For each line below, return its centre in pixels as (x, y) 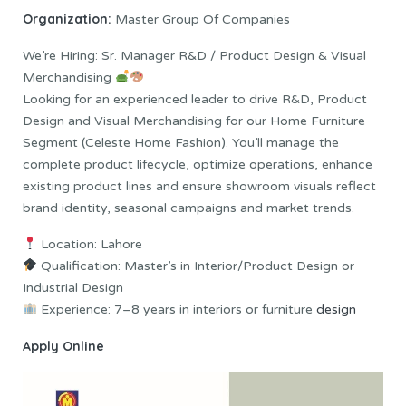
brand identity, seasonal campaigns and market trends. (188, 208)
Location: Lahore (89, 245)
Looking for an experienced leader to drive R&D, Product (195, 100)
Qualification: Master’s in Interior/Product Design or (195, 266)
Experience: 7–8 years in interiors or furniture (176, 310)
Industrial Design (73, 288)
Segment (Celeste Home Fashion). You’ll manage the (181, 143)
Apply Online (63, 347)
